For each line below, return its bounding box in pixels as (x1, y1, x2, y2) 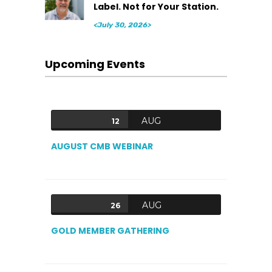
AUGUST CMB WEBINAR (51, 140, 153, 153)
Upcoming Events (45, 56, 145, 72)
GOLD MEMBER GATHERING (51, 225, 169, 237)
